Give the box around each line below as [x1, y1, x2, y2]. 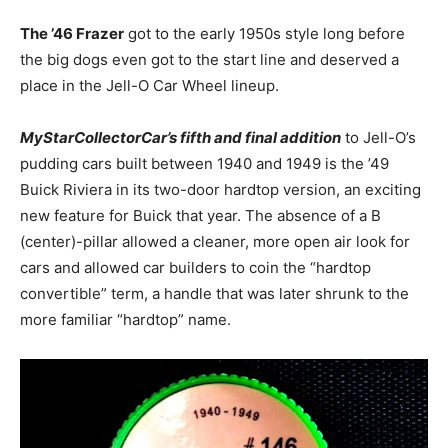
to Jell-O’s [341, 128, 416, 148]
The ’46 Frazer [20, 24, 124, 44]
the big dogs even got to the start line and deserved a [20, 50, 399, 70]
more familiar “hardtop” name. [20, 310, 231, 330]
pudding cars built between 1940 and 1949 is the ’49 [20, 154, 389, 174]
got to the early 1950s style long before [124, 24, 405, 44]
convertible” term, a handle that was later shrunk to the [20, 284, 409, 304]
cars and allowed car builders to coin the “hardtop [20, 258, 371, 278]
